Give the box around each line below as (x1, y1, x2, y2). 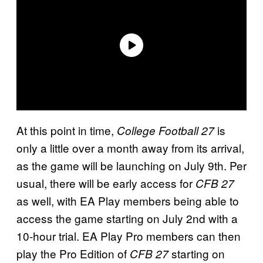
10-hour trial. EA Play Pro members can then (16, 227, 241, 244)
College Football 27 (117, 122, 217, 138)
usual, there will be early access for (16, 174, 195, 191)
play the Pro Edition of (16, 245, 130, 261)
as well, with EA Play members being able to (16, 192, 239, 208)
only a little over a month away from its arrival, (16, 139, 244, 156)
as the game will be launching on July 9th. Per (16, 157, 247, 173)
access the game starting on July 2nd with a (16, 210, 238, 226)
